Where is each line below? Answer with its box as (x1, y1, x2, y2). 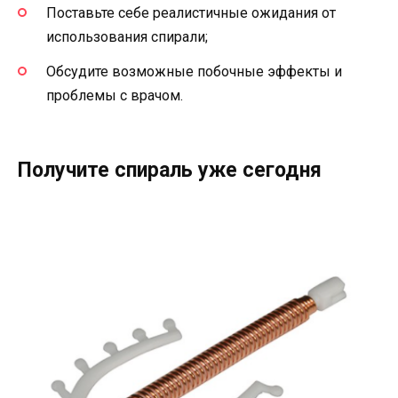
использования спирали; (46, 28, 208, 46)
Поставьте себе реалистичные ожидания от (46, 4, 336, 22)
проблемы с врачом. (46, 86, 183, 104)
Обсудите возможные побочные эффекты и (46, 62, 342, 80)
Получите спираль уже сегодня (18, 157, 322, 182)
